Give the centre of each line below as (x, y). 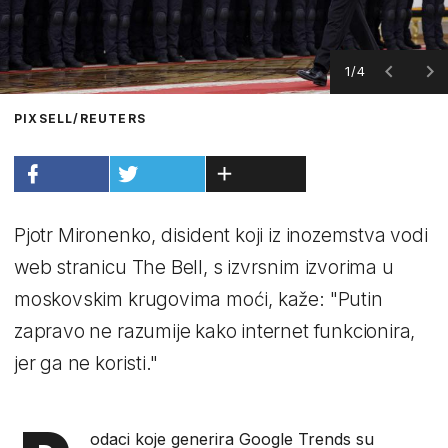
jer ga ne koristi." (86, 363)
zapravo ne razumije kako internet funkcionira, (215, 331)
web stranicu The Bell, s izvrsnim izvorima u (204, 267)
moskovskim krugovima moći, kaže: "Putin (198, 299)
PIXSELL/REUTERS (80, 118)
